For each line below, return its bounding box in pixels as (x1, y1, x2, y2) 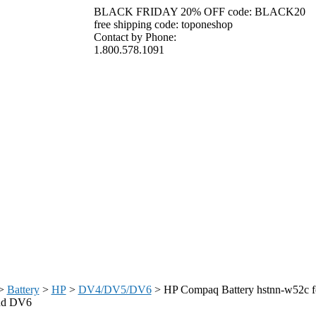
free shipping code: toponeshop (93, 18, 233, 30)
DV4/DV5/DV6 (78, 284, 152, 296)
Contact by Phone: (93, 31, 176, 43)
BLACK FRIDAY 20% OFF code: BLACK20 (93, 6, 305, 18)
